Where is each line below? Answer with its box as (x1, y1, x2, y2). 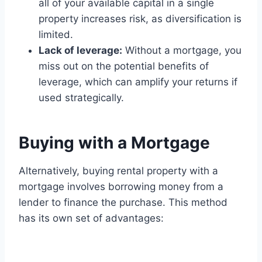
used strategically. (39, 92, 124, 104)
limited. (39, 29, 73, 41)
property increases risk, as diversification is (39, 13, 242, 25)
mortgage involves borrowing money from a (19, 181, 223, 193)
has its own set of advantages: (19, 212, 164, 225)
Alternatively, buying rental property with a (19, 165, 218, 177)
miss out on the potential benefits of (39, 60, 209, 73)
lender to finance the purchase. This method (19, 196, 227, 209)
